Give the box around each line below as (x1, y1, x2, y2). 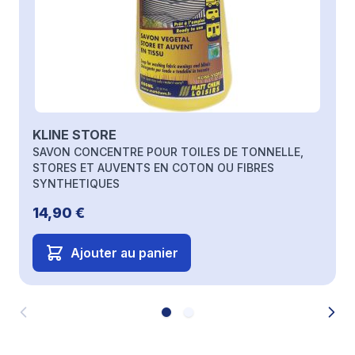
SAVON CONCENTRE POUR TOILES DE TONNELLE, (32, 145, 303, 158)
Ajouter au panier (71, 245, 178, 261)
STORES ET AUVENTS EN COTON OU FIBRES (32, 161, 274, 174)
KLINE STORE (32, 127, 116, 143)
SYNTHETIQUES (32, 177, 120, 190)
